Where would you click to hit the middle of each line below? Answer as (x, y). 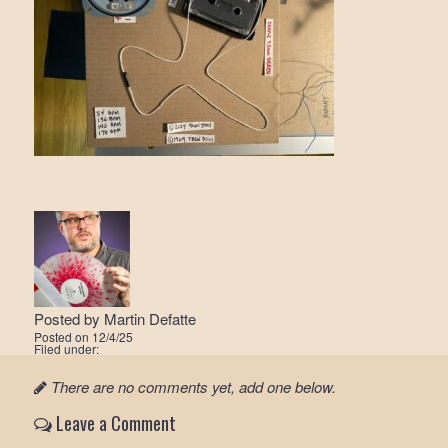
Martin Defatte (149, 318)
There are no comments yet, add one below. (193, 386)
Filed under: (66, 348)
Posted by (68, 318)
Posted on (62, 336)
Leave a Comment (113, 423)
